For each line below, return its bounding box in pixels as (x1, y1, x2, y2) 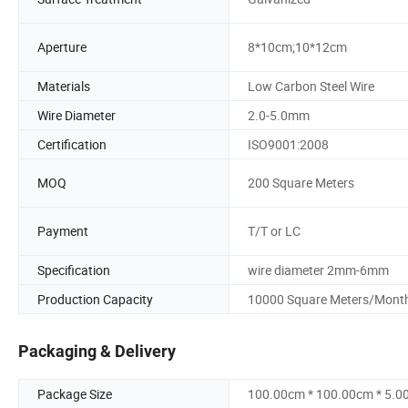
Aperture (37, 38, 87, 56)
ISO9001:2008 (248, 135, 329, 153)
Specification (37, 260, 110, 279)
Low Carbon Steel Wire (248, 76, 374, 95)
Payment (37, 222, 88, 240)
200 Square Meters (248, 174, 354, 192)
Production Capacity (37, 290, 153, 308)
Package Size (37, 385, 112, 403)
